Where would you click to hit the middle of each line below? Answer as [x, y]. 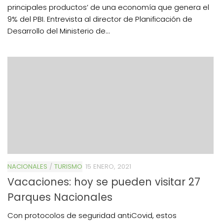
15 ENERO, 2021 [108, 167]
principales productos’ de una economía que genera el [108, 7]
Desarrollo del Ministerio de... [59, 31]
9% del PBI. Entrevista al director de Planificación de [100, 19]
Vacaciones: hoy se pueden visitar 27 [104, 182]
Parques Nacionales [60, 197]
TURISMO [68, 167]
